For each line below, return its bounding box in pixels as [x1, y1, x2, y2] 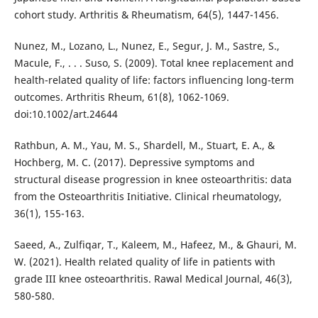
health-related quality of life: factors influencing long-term [13, 73, 294, 87]
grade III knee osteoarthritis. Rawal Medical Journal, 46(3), [13, 272, 292, 286]
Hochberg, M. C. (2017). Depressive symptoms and [13, 155, 255, 170]
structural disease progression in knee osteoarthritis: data [13, 172, 292, 187]
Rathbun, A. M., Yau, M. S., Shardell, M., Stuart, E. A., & [13, 138, 275, 153]
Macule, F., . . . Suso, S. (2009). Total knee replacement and [13, 56, 294, 70]
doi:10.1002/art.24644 [13, 107, 118, 121]
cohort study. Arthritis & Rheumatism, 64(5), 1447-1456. [13, 8, 279, 22]
